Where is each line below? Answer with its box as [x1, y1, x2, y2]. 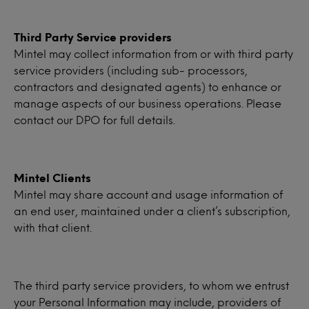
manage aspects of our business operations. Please [14, 99, 281, 108]
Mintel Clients [14, 173, 91, 182]
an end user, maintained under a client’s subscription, [14, 206, 290, 215]
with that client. [14, 223, 92, 232]
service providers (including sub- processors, [14, 66, 248, 74]
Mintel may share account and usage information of [14, 190, 283, 199]
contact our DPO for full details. [14, 115, 175, 124]
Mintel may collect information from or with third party [14, 49, 293, 58]
